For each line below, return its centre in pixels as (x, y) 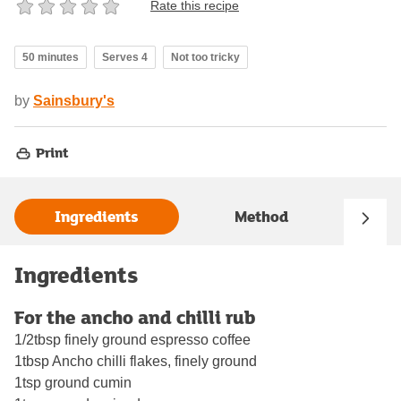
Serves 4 (125, 57)
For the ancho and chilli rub (135, 316)
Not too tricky (205, 57)
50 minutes (51, 57)
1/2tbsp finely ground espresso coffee (132, 339)
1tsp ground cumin (73, 382)
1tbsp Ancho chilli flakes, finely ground (136, 361)
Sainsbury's (74, 100)
